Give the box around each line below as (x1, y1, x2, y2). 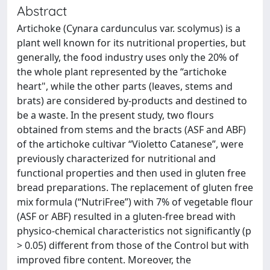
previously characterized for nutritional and (17, 152, 216, 165)
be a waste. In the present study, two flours (17, 108, 214, 122)
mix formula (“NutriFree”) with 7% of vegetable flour (17, 195, 253, 209)
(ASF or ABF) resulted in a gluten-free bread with (17, 210, 236, 223)
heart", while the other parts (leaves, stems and (17, 80, 233, 93)
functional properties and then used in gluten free (17, 166, 246, 180)
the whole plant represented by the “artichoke (17, 65, 227, 78)
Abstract (17, 2, 67, 19)
